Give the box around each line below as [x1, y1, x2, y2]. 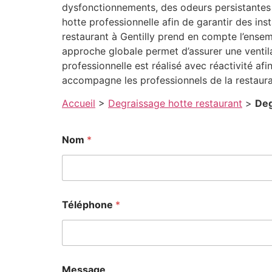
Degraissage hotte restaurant [108, 97, 242, 110]
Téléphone [62, 199, 115, 211]
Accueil [62, 97, 95, 110]
